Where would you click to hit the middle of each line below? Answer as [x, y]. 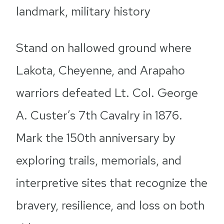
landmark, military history [83, 11]
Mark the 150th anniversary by [96, 138]
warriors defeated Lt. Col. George [107, 93]
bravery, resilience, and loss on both [110, 205]
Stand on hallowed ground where [104, 48]
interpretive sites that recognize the [112, 183]
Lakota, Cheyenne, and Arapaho [100, 70]
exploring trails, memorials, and [99, 160]
